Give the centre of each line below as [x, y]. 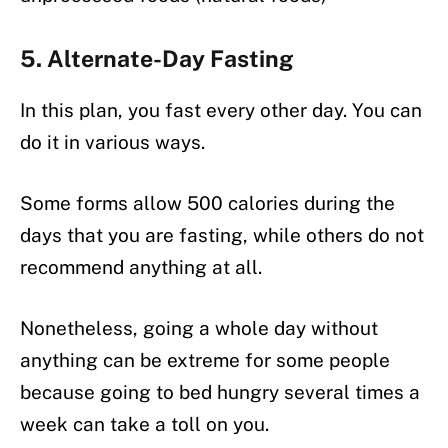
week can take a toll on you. [144, 424]
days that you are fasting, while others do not [222, 234]
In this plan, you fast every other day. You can [221, 109]
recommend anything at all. [141, 266]
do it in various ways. [112, 141]
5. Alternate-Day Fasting [156, 59]
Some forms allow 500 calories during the [207, 202]
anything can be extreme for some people [205, 360]
